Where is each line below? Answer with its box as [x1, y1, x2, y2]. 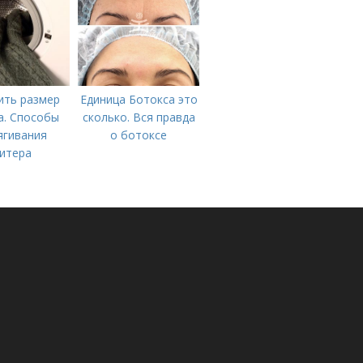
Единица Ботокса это [79, 92, 198, 107]
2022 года [111, 6, 166, 21]
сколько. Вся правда [82, 109, 195, 125]
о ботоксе [110, 127, 167, 143]
